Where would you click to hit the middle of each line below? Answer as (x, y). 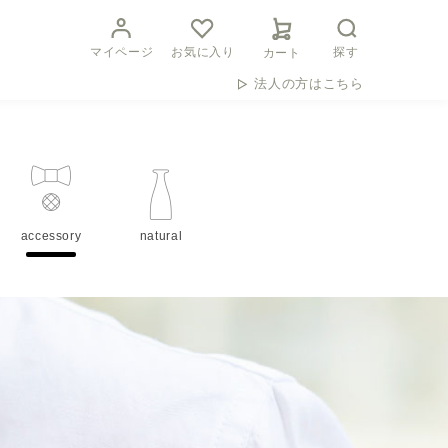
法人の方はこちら (309, 83)
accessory (51, 236)
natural (161, 236)
